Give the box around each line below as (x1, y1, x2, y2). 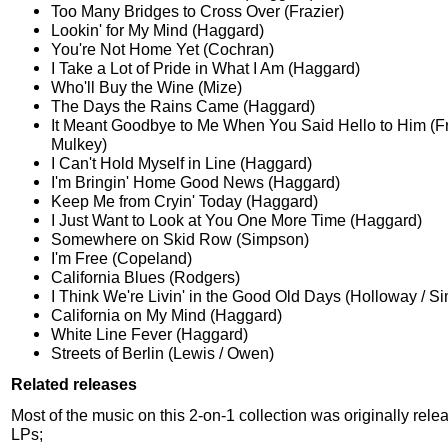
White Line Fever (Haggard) (51, 325, 248, 344)
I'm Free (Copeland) (51, 249, 192, 268)
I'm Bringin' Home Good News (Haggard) (51, 173, 340, 192)
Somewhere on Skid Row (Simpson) (51, 230, 309, 249)
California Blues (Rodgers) (51, 268, 240, 287)
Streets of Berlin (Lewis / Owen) (51, 344, 274, 363)
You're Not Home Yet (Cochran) (51, 40, 274, 59)
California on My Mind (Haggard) (51, 306, 282, 325)
